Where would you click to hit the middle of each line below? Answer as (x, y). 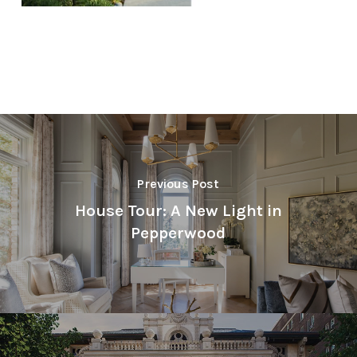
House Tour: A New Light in (178, 211)
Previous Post (178, 184)
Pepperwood (178, 233)
